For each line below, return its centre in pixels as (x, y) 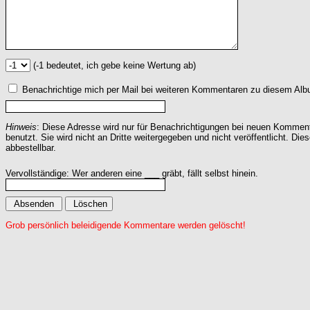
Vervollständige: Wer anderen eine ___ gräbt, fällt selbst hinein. (132, 173)
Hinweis (21, 127)
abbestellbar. (31, 147)
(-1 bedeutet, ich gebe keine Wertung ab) (113, 65)
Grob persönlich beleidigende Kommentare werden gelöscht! (126, 225)
